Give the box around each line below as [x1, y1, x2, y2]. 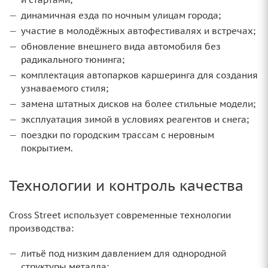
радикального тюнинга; [21, 54, 124, 66]
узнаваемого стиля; [21, 83, 108, 95]
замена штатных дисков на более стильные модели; [21, 98, 255, 110]
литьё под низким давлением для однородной [21, 248, 226, 260]
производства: [9, 223, 74, 234]
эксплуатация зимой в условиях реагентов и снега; [21, 114, 249, 126]
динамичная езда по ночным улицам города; [21, 10, 221, 22]
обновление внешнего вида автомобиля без [21, 41, 221, 53]
